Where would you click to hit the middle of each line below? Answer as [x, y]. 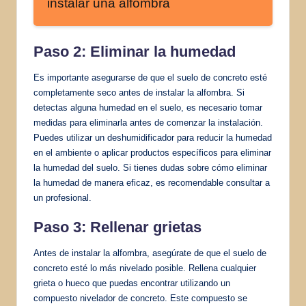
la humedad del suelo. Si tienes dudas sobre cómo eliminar [150, 167]
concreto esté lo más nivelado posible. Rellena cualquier [145, 268]
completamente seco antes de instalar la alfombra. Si [139, 92]
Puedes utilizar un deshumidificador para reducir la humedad [153, 137]
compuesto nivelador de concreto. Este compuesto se [140, 298]
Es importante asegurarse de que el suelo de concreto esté [150, 77]
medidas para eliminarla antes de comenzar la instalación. [148, 122]
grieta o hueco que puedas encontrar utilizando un [132, 283]
